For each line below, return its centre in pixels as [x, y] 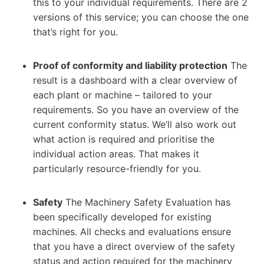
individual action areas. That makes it [116, 154]
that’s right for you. [75, 32]
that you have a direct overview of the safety [134, 246]
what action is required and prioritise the [124, 139]
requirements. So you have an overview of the [136, 109]
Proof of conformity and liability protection [130, 65]
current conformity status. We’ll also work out [135, 124]
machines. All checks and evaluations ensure [132, 231]
